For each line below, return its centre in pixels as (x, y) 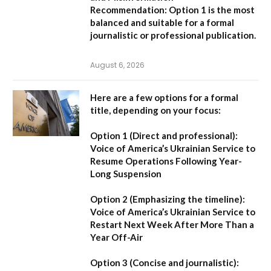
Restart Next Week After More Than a (172, 225)
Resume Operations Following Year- (166, 161)
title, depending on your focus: (155, 110)
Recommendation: (129, 10)
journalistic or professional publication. (173, 35)
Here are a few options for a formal (164, 98)
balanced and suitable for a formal (162, 23)
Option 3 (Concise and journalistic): (165, 263)
